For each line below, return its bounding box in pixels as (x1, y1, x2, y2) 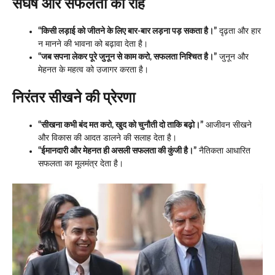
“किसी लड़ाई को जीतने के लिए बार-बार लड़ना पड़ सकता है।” (38, 27, 217, 36)
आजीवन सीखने (203, 121, 252, 130)
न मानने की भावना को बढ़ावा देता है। (38, 40, 148, 49)
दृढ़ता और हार (217, 27, 261, 36)
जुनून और (217, 53, 249, 62)
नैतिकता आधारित (196, 147, 250, 156)
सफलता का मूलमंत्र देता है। (38, 160, 123, 169)
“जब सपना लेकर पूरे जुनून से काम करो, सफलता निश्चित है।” (38, 53, 217, 62)
